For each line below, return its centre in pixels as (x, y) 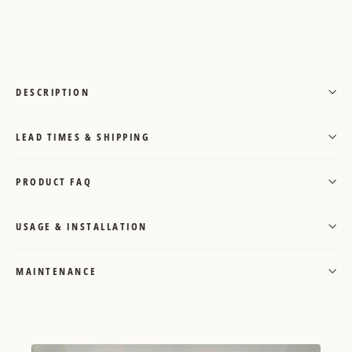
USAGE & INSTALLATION (82, 227)
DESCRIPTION (53, 92)
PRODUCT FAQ (54, 182)
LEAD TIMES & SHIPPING (83, 137)
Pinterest (233, 24)
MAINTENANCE (57, 271)
